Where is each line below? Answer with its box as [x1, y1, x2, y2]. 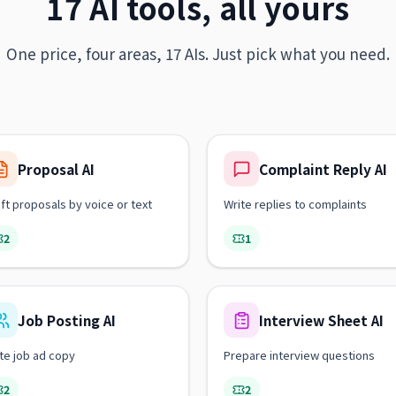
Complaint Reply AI [259, 159, 387, 179]
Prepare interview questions [224, 346, 375, 363]
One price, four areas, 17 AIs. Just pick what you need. [6, 42, 390, 65]
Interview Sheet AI [259, 310, 384, 330]
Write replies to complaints [224, 195, 367, 212]
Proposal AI [18, 159, 95, 179]
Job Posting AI [18, 310, 116, 330]
